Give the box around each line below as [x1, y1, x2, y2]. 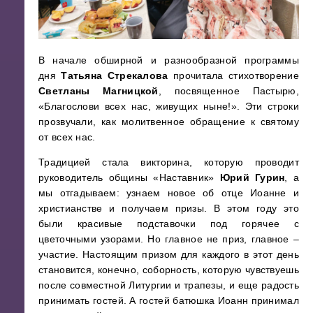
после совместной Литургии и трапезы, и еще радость [38, 279, 299, 291]
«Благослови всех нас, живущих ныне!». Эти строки [38, 100, 299, 112]
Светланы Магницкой [38, 85, 159, 96]
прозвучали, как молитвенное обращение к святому [38, 115, 299, 127]
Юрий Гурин [219, 171, 285, 183]
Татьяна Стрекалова [61, 69, 168, 81]
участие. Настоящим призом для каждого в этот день [38, 248, 299, 260]
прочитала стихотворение [168, 69, 299, 81]
